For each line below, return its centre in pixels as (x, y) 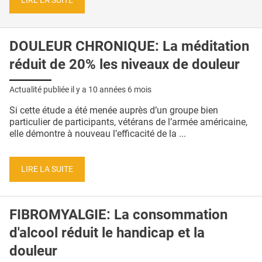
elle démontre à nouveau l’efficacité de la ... (98, 133)
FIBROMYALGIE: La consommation (118, 215)
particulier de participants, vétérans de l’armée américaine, (128, 122)
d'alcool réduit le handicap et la (107, 233)
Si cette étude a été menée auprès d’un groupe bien (114, 110)
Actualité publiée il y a (49, 89)
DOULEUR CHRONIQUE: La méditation (129, 46)
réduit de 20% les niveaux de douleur (125, 65)
